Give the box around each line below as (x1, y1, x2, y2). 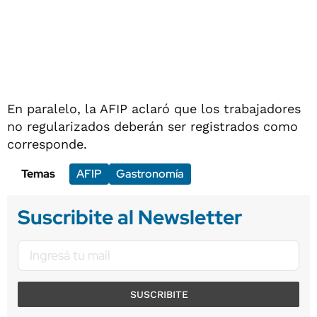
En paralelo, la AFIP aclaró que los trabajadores (7, 100, 301, 116)
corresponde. (7, 136, 87, 151)
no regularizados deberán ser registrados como (7, 118, 298, 134)
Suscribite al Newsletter (18, 203, 242, 231)
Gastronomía (116, 166, 184, 181)
